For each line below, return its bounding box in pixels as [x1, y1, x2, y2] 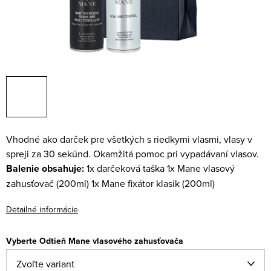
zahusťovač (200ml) [6, 177, 89, 190]
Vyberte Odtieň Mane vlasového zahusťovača [6, 235, 183, 247]
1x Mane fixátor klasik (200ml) [91, 177, 215, 190]
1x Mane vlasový [167, 162, 235, 175]
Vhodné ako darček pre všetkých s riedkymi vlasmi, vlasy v [6, 132, 252, 146]
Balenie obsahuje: [6, 162, 84, 175]
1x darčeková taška [87, 162, 165, 175]
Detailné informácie [6, 203, 78, 215]
